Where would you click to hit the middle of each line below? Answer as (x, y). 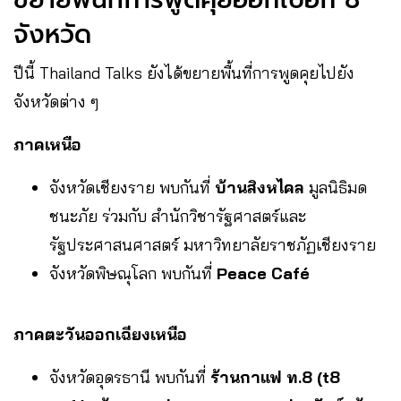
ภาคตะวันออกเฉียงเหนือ (100, 334)
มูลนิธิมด (336, 187)
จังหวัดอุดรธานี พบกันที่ (130, 377)
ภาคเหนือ (47, 144)
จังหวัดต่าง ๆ (56, 101)
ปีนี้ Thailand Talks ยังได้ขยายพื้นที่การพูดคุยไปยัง (184, 73)
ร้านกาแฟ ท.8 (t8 (275, 377)
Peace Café (263, 273)
